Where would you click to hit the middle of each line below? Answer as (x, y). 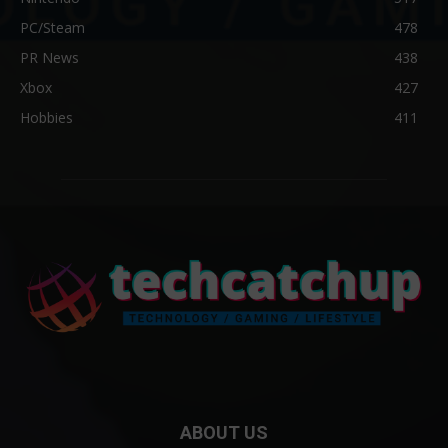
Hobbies (46, 118)
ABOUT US (224, 432)
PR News (49, 58)
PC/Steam (52, 28)
